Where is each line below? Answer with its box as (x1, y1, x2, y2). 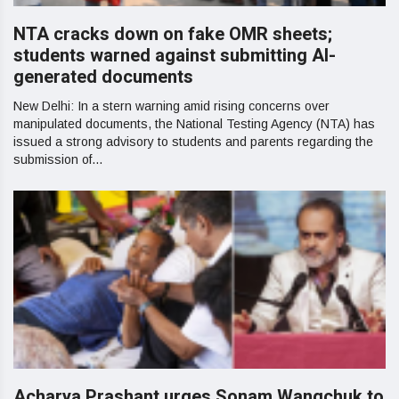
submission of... (13, 152, 102, 167)
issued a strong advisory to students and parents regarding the (13, 134, 373, 149)
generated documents (13, 64, 193, 90)
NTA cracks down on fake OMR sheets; (13, 21, 332, 47)
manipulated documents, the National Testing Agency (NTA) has (13, 117, 375, 131)
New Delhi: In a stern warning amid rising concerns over (13, 99, 330, 113)
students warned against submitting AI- (13, 43, 336, 69)
